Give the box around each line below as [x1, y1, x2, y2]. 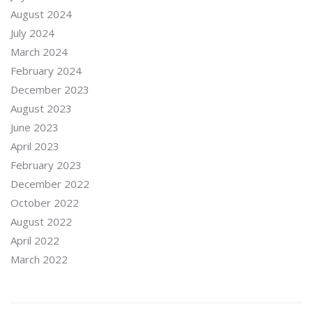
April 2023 [10, 139, 59, 153]
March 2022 [10, 252, 68, 266]
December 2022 [10, 177, 89, 191]
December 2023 [10, 82, 89, 96]
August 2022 [10, 214, 72, 228]
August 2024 [10, 7, 72, 21]
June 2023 [10, 120, 59, 134]
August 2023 [10, 101, 72, 115]
